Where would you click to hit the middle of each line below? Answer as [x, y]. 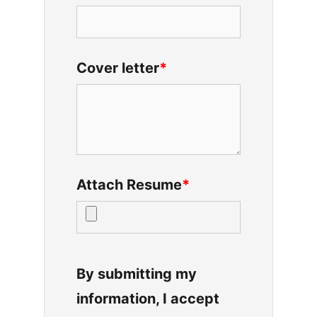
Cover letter [118, 68]
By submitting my [137, 274]
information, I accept [148, 299]
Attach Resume [129, 185]
